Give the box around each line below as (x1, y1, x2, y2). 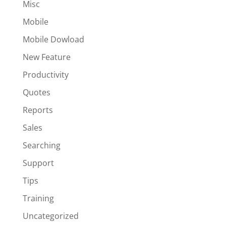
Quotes (22, 87, 50, 98)
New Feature (22, 51, 71, 63)
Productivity (22, 69, 69, 80)
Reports (22, 104, 53, 116)
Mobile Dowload (22, 34, 84, 45)
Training (22, 193, 54, 204)
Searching (22, 140, 61, 151)
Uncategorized (22, 210, 79, 221)
